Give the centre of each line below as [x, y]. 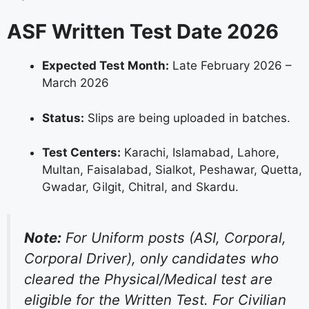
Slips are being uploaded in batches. [187, 118]
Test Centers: [81, 153]
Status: [63, 118]
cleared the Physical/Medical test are [148, 279]
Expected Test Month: [106, 66]
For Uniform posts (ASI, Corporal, [174, 237]
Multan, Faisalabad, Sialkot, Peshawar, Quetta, [172, 170]
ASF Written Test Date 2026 [143, 32]
